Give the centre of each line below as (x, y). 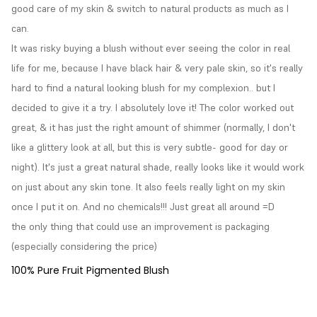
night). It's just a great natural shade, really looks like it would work (158, 167)
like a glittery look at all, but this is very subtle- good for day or (150, 148)
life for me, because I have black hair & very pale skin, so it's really (157, 68)
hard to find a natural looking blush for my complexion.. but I (143, 88)
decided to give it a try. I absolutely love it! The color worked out (152, 108)
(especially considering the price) (84, 247)
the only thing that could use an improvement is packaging (140, 227)
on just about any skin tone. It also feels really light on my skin (148, 187)
